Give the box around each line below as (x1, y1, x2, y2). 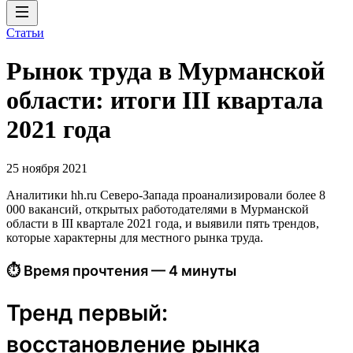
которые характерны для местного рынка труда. (6, 230, 263, 244)
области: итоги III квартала (6, 86, 323, 115)
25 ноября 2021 (6, 161, 87, 175)
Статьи (6, 26, 44, 39)
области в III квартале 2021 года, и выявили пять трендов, (6, 216, 319, 230)
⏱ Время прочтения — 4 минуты (6, 262, 236, 279)
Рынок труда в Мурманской (6, 57, 325, 86)
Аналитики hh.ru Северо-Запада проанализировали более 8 (6, 188, 325, 202)
